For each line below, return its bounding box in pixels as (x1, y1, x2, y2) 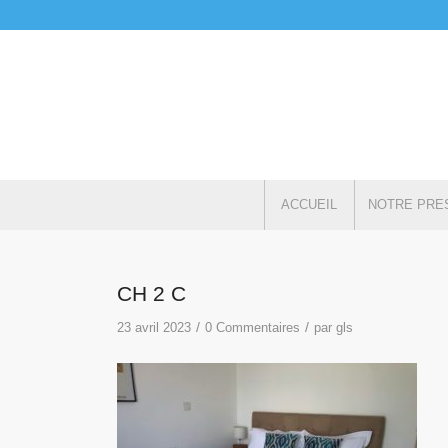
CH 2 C (117, 282, 187, 305)
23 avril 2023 (117, 320, 192, 335)
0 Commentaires (205, 320, 301, 335)
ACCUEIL (281, 197, 338, 212)
